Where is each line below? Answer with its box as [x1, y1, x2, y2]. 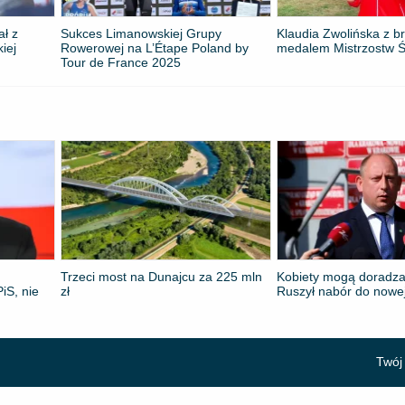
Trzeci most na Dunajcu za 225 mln [61, 268, 263, 284]
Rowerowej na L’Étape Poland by [61, 41, 250, 56]
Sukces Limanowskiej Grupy [61, 26, 222, 42]
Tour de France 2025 [61, 55, 182, 71]
